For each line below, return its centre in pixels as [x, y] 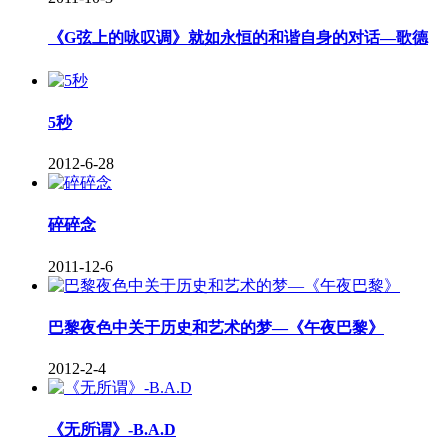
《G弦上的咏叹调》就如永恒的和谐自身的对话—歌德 [238, 38]
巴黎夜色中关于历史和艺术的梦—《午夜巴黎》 [216, 327]
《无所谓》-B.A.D [112, 430]
